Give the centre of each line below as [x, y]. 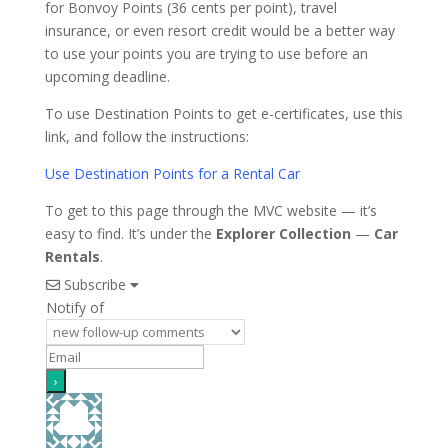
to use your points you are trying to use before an [206, 53]
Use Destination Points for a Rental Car [172, 173]
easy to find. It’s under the [130, 233]
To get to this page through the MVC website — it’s [210, 210]
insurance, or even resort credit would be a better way [219, 30]
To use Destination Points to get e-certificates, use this [223, 113]
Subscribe [94, 284]
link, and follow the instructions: [146, 136]
